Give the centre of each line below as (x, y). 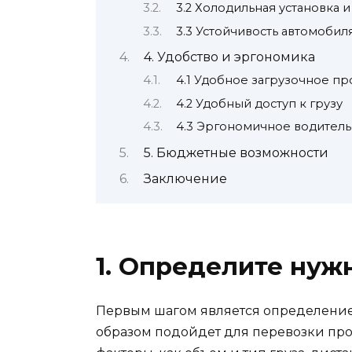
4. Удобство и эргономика (229, 57)
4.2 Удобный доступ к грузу (259, 103)
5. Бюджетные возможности (236, 152)
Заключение (185, 178)
